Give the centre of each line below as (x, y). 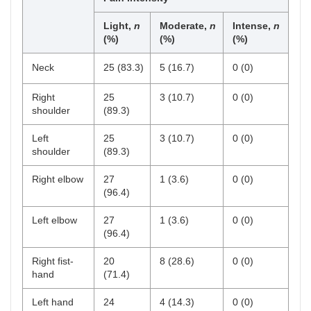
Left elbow (54, 220)
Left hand (53, 302)
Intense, (253, 26)
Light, (119, 26)
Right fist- (53, 261)
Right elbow (58, 179)
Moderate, (185, 26)
